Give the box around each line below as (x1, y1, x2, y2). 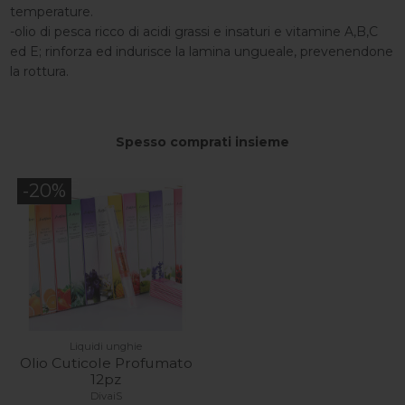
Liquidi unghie (70, 340, 143, 353)
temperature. (9, 4, 93, 21)
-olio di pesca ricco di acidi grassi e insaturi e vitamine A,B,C (9, 24, 378, 41)
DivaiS (89, 389, 122, 402)
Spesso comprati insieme (116, 134, 289, 151)
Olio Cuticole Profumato (19, 354, 193, 372)
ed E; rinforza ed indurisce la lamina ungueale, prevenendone (9, 43, 393, 61)
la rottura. (9, 63, 72, 80)
